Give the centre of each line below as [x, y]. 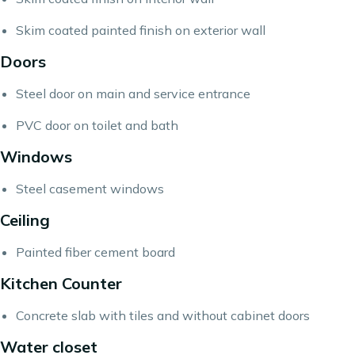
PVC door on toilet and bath [97, 125]
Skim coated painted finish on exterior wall [141, 30]
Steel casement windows [90, 189]
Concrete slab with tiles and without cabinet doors [163, 315]
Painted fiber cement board [95, 252]
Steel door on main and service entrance [133, 94]
